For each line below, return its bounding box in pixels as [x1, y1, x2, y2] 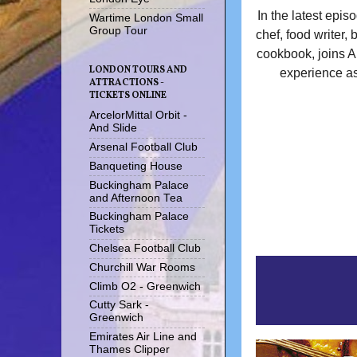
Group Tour [89, 24, 147, 37]
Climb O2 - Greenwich [89, 280, 201, 292]
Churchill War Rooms [89, 261, 195, 273]
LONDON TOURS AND [89, 64, 187, 77]
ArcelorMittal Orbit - [89, 109, 187, 122]
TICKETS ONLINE [89, 89, 167, 103]
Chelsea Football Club [89, 242, 201, 255]
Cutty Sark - [89, 299, 149, 312]
